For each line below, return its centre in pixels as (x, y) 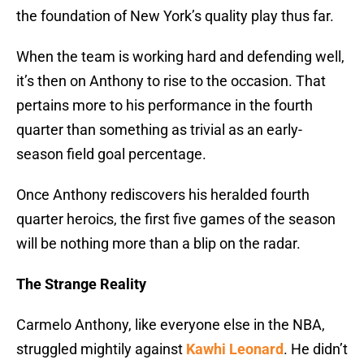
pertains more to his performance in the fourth (165, 106)
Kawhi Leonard (235, 349)
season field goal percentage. (111, 154)
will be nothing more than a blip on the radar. (158, 244)
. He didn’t (316, 349)
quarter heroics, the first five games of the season (176, 219)
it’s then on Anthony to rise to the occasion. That (171, 81)
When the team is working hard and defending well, (180, 57)
